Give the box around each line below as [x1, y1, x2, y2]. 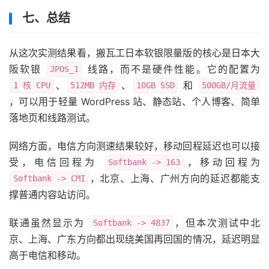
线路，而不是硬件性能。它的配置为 [83, 63, 261, 76]
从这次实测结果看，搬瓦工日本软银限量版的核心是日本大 [9, 47, 260, 59]
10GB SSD [136, 80, 175, 91]
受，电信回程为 [9, 156, 104, 169]
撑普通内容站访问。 [9, 189, 95, 201]
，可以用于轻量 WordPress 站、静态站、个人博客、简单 [9, 95, 260, 108]
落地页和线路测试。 [9, 112, 95, 124]
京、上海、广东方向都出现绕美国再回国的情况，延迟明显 [9, 233, 260, 246]
